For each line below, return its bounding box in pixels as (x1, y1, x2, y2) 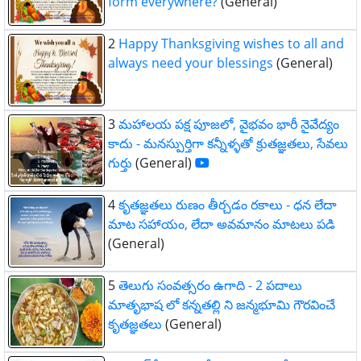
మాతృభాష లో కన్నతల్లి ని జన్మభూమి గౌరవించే (108, 296, 335, 313)
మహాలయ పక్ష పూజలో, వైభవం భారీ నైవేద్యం (118, 115, 339, 133)
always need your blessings (108, 54, 273, 72)
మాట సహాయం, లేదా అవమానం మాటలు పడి (108, 215, 335, 233)
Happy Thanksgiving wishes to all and (118, 35, 344, 52)
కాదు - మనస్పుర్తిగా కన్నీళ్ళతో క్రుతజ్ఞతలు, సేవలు (108, 135, 348, 152)
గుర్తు (108, 154, 132, 172)
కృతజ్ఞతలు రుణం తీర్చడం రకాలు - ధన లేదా (118, 196, 337, 214)
